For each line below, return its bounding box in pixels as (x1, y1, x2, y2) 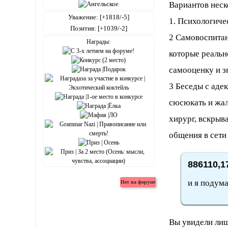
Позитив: (70, 24, 96, 33)
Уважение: (68, 13, 98, 21)
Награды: (87, 38, 111, 46)
